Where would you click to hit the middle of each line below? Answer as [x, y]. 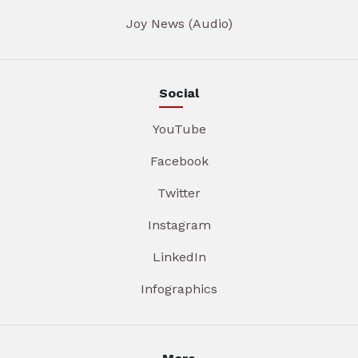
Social [179, 93]
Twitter [179, 193]
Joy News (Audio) [179, 24]
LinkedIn [179, 257]
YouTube [179, 129]
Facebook [179, 161]
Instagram [179, 225]
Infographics [179, 289]
